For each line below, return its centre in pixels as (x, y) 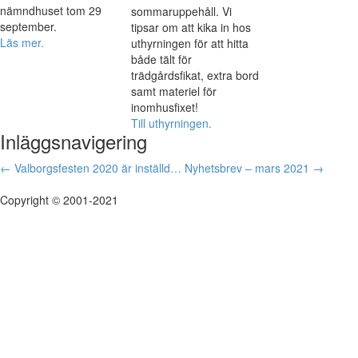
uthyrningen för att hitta (190, 43)
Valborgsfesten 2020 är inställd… (96, 168)
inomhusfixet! (166, 107)
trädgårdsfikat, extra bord (195, 75)
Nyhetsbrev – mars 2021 (249, 168)
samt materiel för (174, 91)
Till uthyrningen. (171, 123)
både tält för (161, 59)
